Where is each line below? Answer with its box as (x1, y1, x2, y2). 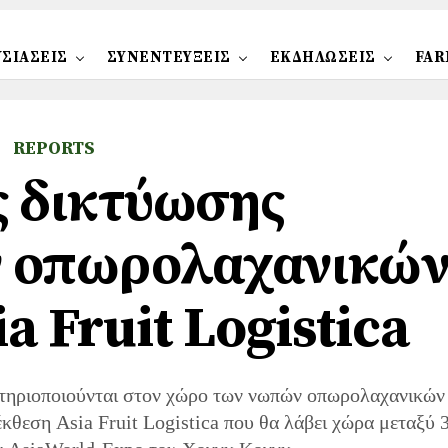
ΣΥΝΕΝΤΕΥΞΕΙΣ (106, 48, 231, 67)
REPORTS (13, 137, 95, 160)
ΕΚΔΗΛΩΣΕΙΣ (269, 48, 376, 67)
